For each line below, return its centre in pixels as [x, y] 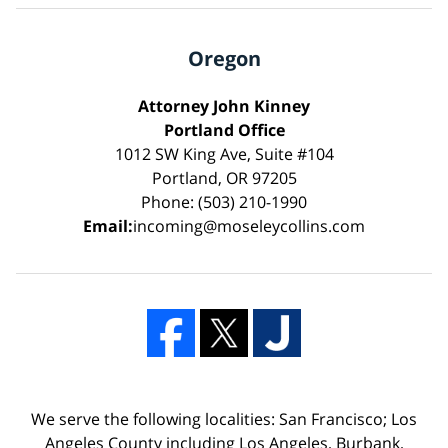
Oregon [224, 58]
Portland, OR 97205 [224, 177]
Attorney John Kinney [224, 105]
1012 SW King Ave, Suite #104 [224, 153]
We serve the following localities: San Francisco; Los [224, 418]
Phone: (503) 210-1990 [224, 201]
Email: [108, 225]
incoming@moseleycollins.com [249, 225]
